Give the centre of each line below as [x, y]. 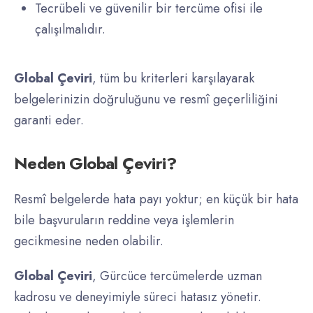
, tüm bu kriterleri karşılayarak [173, 79]
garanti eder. [49, 121]
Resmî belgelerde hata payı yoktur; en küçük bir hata [156, 199]
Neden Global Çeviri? [95, 163]
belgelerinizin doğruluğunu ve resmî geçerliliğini [146, 100]
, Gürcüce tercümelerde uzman [177, 276]
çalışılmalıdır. [70, 30]
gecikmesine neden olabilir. [89, 241]
